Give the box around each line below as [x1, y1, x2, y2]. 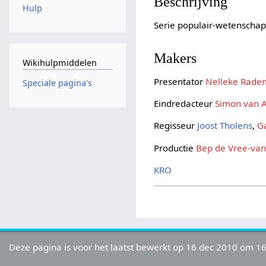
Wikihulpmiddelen [22, 56, 97, 68]
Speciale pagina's [22, 77, 92, 89]
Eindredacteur [154, 97, 216, 110]
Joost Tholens [197, 119, 253, 132]
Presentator [154, 75, 206, 87]
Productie [154, 141, 197, 154]
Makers [154, 49, 197, 66]
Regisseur [154, 119, 198, 132]
